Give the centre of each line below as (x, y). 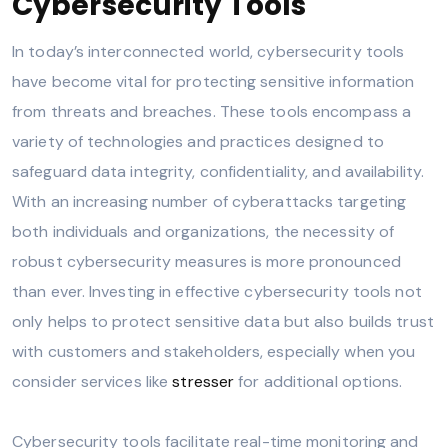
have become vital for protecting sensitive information (213, 81)
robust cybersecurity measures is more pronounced (206, 261)
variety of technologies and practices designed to (198, 141)
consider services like (92, 381)
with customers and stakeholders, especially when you (214, 351)
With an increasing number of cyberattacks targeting (209, 201)
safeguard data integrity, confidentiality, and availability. (218, 171)
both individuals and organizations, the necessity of (203, 231)
